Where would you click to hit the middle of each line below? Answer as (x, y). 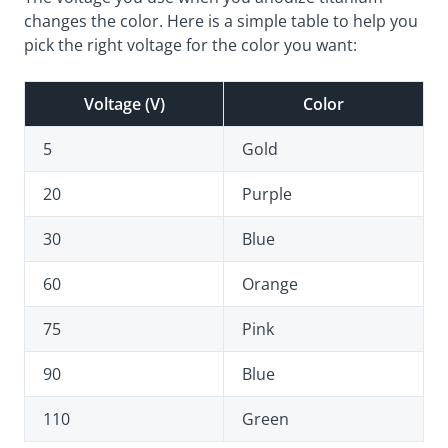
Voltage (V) (124, 104)
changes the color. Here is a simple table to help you (221, 21)
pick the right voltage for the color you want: (190, 45)
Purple (267, 194)
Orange (270, 284)
